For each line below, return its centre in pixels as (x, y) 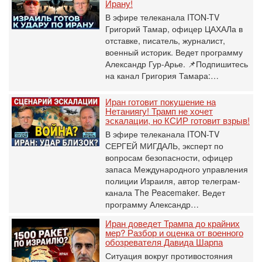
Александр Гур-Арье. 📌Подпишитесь (177, 63)
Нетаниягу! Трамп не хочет (159, 111)
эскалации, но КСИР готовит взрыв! (177, 120)
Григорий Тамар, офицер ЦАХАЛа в (174, 28)
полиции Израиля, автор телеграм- (173, 180)
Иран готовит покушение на (161, 101)
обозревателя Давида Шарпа (164, 242)
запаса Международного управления (177, 169)
